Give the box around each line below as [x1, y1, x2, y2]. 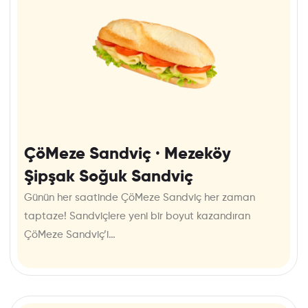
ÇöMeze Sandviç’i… [24, 230, 115, 241]
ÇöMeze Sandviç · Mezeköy [24, 146, 231, 163]
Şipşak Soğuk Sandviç [24, 168, 193, 186]
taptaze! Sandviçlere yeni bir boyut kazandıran [24, 211, 250, 222]
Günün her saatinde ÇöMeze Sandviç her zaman [24, 192, 255, 203]
